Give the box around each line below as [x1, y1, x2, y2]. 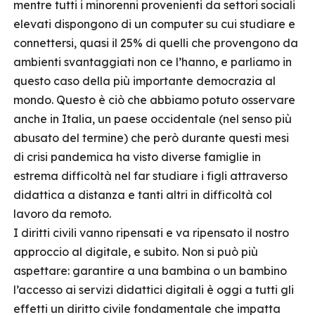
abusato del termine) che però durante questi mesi [13, 131, 289, 145]
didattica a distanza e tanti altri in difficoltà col [13, 188, 272, 202]
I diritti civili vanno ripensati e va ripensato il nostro [13, 226, 289, 240]
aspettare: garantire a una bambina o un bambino [13, 264, 287, 278]
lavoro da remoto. [13, 207, 111, 221]
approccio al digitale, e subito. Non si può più [13, 245, 258, 259]
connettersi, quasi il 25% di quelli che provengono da [13, 36, 298, 50]
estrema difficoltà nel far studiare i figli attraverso [13, 169, 288, 183]
